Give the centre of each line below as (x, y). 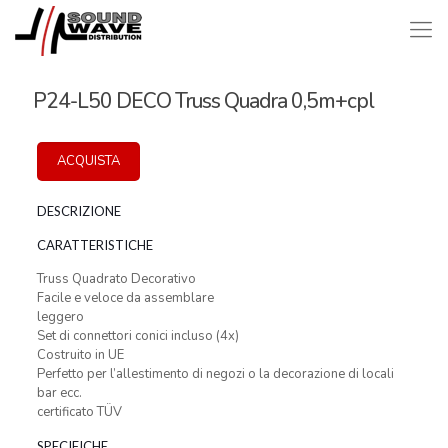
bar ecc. (59, 393)
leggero (60, 317)
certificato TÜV (79, 412)
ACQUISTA (88, 161)
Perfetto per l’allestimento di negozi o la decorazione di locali (215, 374)
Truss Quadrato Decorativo (116, 279)
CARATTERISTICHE (94, 245)
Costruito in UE (80, 355)
